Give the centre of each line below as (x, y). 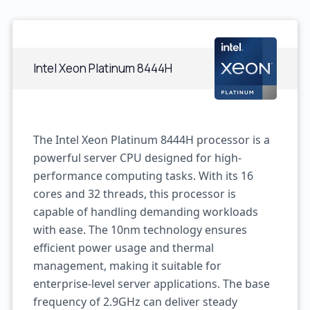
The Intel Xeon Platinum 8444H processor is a (151, 140)
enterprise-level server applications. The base (151, 284)
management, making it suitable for (127, 266)
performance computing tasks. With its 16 (143, 176)
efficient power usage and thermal (123, 248)
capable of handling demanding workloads (145, 212)
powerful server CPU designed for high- (137, 158)
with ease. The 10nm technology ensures (140, 230)
